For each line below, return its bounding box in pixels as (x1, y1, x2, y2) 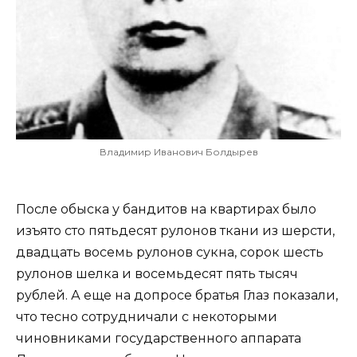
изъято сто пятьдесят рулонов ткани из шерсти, (16, 223, 335, 239)
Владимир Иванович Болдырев (99, 146, 258, 159)
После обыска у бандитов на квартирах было (16, 202, 316, 218)
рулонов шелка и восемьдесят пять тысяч (16, 266, 298, 282)
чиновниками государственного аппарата (16, 331, 301, 347)
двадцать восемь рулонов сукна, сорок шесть (16, 245, 324, 261)
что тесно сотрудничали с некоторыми (16, 309, 277, 325)
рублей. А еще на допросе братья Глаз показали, (16, 288, 338, 304)
